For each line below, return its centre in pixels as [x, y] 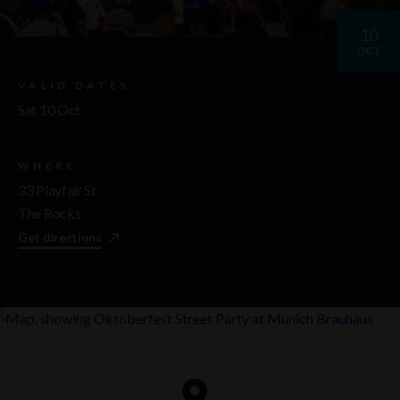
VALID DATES [74, 86]
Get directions [60, 237]
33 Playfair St [57, 190]
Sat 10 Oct [49, 110]
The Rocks [50, 213]
